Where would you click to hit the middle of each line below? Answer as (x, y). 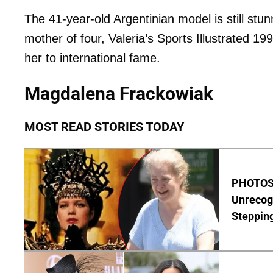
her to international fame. (92, 58)
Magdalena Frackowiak (119, 94)
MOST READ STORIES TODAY (104, 126)
